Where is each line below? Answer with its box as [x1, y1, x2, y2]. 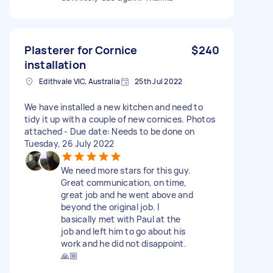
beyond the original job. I [61, 200, 160, 213]
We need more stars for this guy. [61, 164, 191, 176]
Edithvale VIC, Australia [39, 76, 120, 87]
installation [24, 57, 86, 72]
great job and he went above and [61, 188, 193, 200]
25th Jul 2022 [135, 76, 183, 87]
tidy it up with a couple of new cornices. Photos [24, 113, 215, 125]
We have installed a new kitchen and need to [24, 101, 203, 113]
